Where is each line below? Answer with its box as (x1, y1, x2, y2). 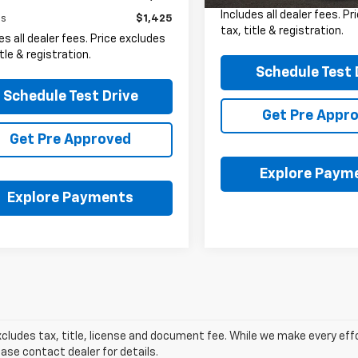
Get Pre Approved (10, 132, 131, 147)
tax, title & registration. (221, 26, 344, 38)
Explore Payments (7, 190, 133, 205)
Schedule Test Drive (2, 89, 138, 104)
